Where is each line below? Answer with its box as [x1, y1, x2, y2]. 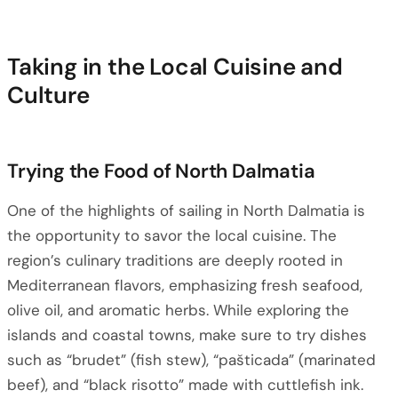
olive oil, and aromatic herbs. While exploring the [7, 300, 349, 320]
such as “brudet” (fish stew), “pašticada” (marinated [7, 350, 376, 370]
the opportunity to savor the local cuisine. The [7, 226, 337, 245]
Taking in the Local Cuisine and [7, 52, 343, 82]
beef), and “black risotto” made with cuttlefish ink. [7, 375, 363, 394]
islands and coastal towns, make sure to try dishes [7, 325, 367, 345]
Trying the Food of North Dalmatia [7, 158, 315, 184]
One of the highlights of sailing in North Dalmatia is [7, 201, 365, 220]
